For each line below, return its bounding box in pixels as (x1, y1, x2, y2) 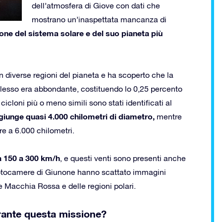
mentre (155, 111, 182, 121)
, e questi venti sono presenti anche (60, 153, 186, 163)
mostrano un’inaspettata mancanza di (32, 14, 166, 24)
